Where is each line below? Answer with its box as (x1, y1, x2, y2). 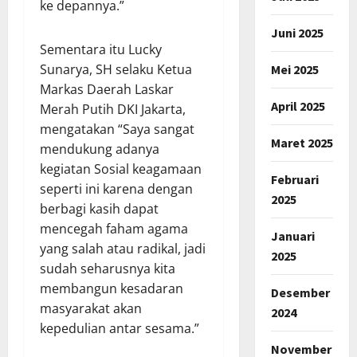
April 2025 (270, 97, 325, 114)
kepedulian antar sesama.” (40, 319, 199, 337)
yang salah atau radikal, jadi (40, 239, 206, 257)
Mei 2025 (270, 61, 319, 77)
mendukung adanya (40, 139, 159, 158)
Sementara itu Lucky (40, 40, 162, 58)
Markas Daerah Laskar (40, 80, 174, 98)
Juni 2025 (270, 24, 324, 41)
